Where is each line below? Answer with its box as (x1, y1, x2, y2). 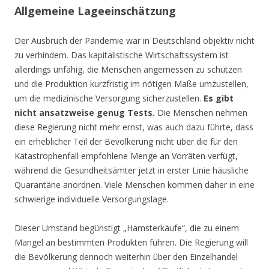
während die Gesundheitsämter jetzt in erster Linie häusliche (14, 164, 249, 176)
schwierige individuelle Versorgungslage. (14, 193, 169, 205)
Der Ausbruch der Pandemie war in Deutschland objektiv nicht (14, 34, 255, 46)
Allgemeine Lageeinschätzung (14, 3, 176, 18)
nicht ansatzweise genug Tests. (14, 106, 155, 118)
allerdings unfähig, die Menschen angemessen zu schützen (14, 63, 242, 75)
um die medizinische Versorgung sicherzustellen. (14, 92, 204, 104)
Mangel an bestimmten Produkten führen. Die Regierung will (14, 236, 248, 248)
